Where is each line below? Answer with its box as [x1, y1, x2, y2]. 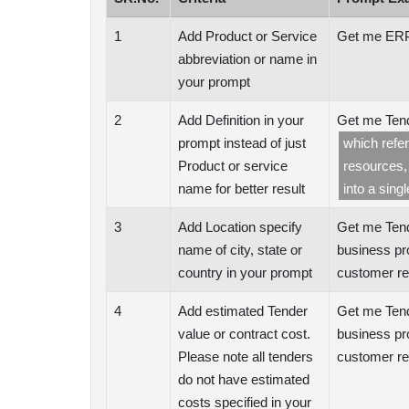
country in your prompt [178, 265, 312, 280]
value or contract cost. [178, 326, 310, 341]
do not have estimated [178, 372, 309, 387]
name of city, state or [178, 242, 302, 257]
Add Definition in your [178, 112, 304, 128]
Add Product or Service [178, 28, 317, 44]
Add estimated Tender [178, 303, 308, 319]
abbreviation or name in [178, 51, 317, 67]
